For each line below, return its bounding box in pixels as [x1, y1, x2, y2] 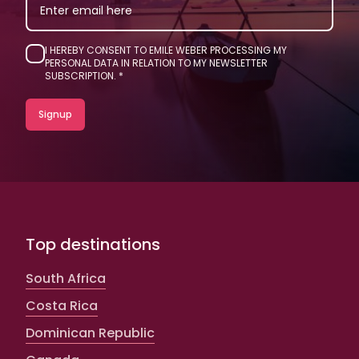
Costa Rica [26, 296, 98, 315]
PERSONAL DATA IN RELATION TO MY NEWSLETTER [45, 55, 268, 70]
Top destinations [26, 232, 160, 256]
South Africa [26, 268, 106, 288]
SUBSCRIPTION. [45, 68, 116, 83]
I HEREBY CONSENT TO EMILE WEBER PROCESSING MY [45, 42, 287, 57]
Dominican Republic [26, 323, 155, 342]
